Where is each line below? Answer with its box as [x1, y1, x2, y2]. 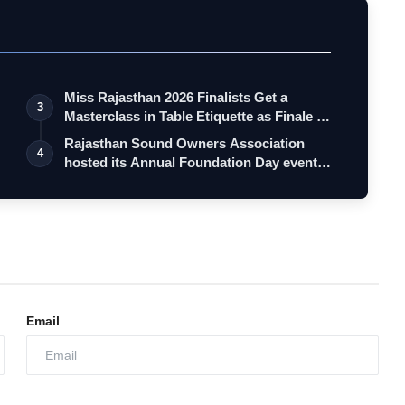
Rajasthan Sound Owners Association [64, 136, 306, 152]
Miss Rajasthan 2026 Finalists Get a [64, 89, 288, 106]
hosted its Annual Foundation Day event [64, 155, 318, 171]
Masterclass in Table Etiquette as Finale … [64, 108, 331, 125]
